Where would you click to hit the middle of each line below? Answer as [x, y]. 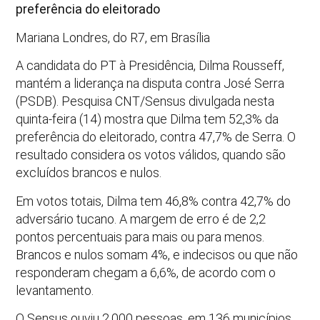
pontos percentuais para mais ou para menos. [140, 236]
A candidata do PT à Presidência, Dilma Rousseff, [150, 66]
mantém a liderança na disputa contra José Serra [150, 84]
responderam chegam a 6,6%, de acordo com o [146, 272]
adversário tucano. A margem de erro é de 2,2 [141, 219]
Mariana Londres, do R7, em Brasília [113, 37]
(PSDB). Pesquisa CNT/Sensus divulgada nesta [145, 101]
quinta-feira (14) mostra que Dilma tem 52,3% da [147, 119]
